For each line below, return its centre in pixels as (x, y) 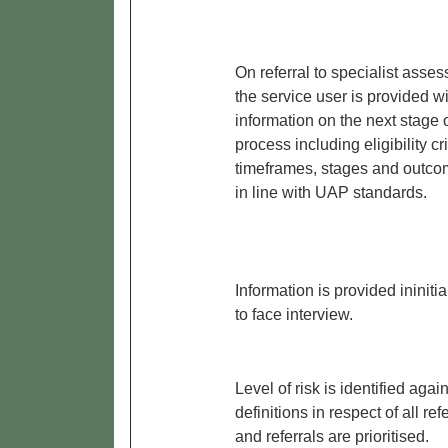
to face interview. (294, 315)
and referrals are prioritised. (332, 437)
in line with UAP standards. (331, 193)
